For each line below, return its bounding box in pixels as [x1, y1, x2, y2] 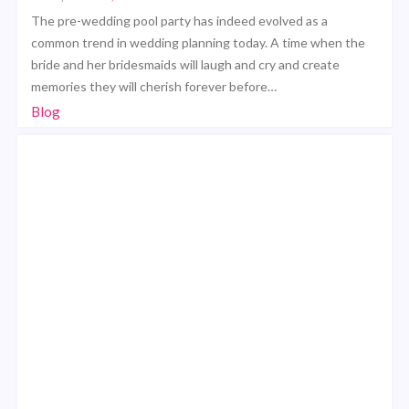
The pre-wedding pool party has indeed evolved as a [31, 12, 329, 28]
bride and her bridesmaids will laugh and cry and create [31, 56, 341, 72]
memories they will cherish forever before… [31, 78, 278, 94]
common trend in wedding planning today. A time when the [31, 34, 366, 50]
